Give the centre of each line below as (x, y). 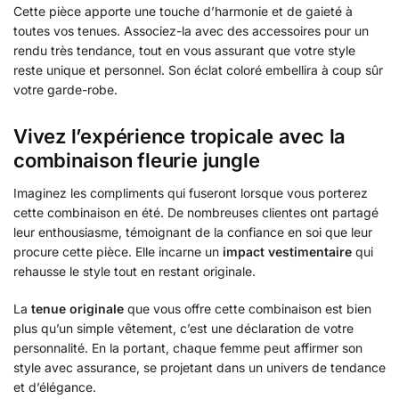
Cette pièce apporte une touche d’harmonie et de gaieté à (183, 11)
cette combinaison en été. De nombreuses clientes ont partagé (196, 213)
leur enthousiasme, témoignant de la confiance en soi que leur (193, 232)
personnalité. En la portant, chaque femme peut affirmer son (188, 347)
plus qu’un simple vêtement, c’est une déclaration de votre (183, 328)
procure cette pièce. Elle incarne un (118, 252)
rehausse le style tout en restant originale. (134, 272)
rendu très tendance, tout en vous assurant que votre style (184, 50)
